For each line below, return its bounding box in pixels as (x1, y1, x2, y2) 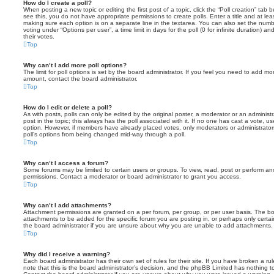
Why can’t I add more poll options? (23, 62, 127, 68)
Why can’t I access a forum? (23, 160, 108, 166)
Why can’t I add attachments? (23, 202, 111, 209)
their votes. (23, 33, 54, 40)
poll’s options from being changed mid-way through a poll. (23, 131, 186, 138)
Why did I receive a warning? (23, 251, 110, 257)
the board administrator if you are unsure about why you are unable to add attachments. (23, 222, 273, 229)
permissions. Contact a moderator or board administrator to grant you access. (23, 173, 241, 180)
